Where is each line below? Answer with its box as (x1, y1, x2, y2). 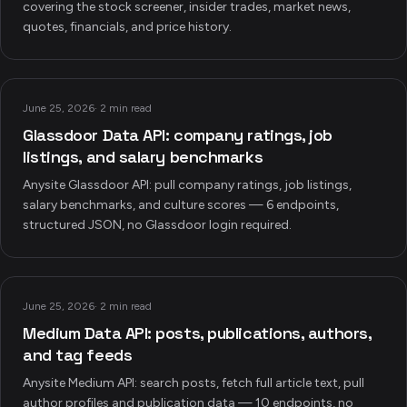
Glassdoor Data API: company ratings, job (23, 124, 333, 145)
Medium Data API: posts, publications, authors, (23, 323, 372, 343)
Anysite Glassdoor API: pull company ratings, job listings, (23, 177, 352, 193)
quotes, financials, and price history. (23, 19, 232, 35)
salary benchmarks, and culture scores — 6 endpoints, (23, 197, 339, 213)
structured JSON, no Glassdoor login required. (23, 217, 292, 233)
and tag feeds (23, 344, 133, 365)
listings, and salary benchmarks (23, 146, 263, 167)
